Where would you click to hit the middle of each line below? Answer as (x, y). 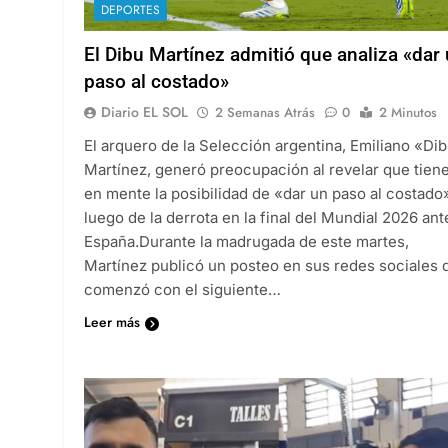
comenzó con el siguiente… (182, 289)
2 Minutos (408, 112)
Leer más (112, 321)
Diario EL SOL (144, 111)
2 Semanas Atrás (265, 112)
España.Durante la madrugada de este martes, (246, 241)
